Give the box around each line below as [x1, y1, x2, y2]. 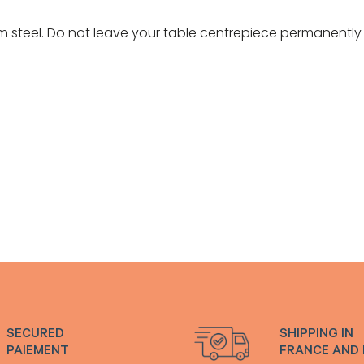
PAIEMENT [6, 344, 69, 359]
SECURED [6, 327, 64, 342]
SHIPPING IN [279, 327, 353, 342]
